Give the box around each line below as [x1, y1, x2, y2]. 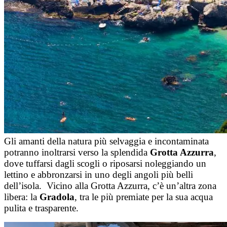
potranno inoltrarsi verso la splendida [4, 147, 150, 158]
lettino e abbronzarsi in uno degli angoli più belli [4, 169, 193, 180]
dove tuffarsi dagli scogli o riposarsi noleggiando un [4, 158, 206, 169]
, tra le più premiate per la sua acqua [74, 192, 213, 202]
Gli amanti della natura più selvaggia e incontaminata [4, 136, 209, 146]
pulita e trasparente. [4, 203, 79, 213]
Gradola [40, 192, 74, 202]
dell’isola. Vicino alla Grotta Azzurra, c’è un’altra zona [4, 180, 216, 191]
